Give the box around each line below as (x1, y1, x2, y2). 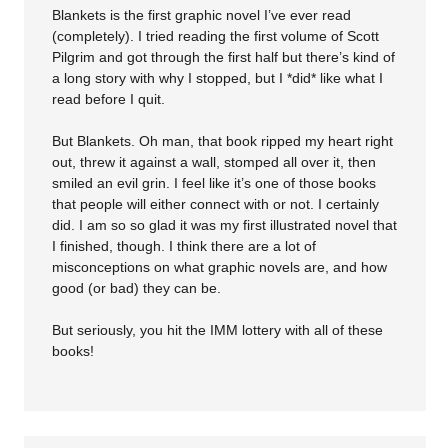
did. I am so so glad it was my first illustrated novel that (52, 217, 398, 234)
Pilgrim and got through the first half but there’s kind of (52, 49, 396, 66)
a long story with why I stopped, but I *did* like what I (52, 70, 384, 87)
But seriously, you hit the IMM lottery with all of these (52, 322, 384, 339)
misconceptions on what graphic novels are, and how (52, 259, 388, 276)
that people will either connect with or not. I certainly (52, 196, 380, 213)
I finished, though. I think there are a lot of (52, 238, 317, 255)
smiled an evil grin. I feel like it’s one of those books (52, 175, 377, 192)
